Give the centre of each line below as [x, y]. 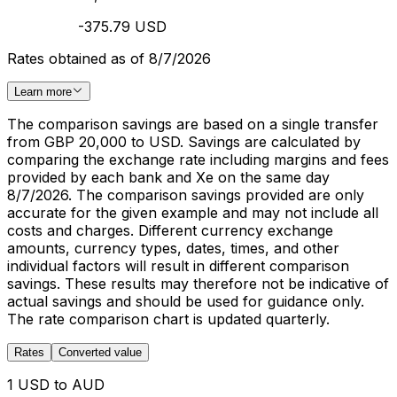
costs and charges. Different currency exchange [170, 231]
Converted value [100, 353]
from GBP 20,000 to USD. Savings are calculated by [184, 142]
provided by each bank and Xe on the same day [168, 178]
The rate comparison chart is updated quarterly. [168, 319]
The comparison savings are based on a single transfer [193, 125]
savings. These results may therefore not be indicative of [198, 284]
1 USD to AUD [56, 385]
